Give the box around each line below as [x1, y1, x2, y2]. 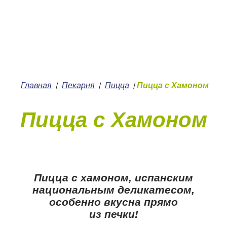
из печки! [89, 208, 138, 220]
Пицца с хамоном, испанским [34, 171, 193, 183]
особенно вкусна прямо [49, 196, 178, 208]
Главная [21, 81, 52, 90]
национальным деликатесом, [32, 183, 195, 196]
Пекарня [62, 81, 95, 90]
